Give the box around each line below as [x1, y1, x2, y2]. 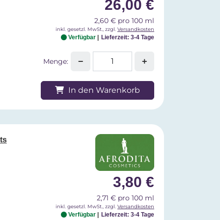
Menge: [43, 57, 68, 66]
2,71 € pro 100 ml [97, 193, 154, 202]
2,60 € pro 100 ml [94, 16, 154, 26]
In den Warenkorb [66, 85, 140, 95]
